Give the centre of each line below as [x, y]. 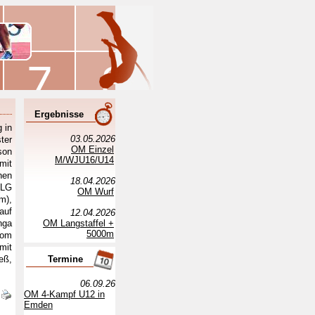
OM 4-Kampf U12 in [64, 294]
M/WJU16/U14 [84, 160]
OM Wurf [96, 192]
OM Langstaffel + [78, 223]
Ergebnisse [59, 114]
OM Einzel [92, 149]
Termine [65, 259]
